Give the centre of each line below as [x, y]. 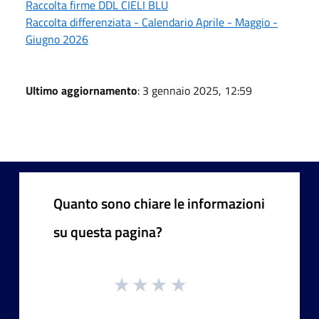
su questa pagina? [108, 231]
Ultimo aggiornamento [82, 90]
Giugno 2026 [57, 39]
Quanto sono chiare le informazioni [159, 203]
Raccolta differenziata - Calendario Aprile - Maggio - [152, 22]
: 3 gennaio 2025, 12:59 [195, 90]
